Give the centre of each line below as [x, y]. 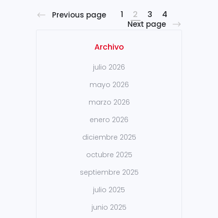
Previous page [79, 15]
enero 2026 [109, 120]
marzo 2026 [109, 102]
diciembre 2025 [109, 137]
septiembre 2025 [109, 173]
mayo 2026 [109, 85]
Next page [147, 24]
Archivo [109, 47]
